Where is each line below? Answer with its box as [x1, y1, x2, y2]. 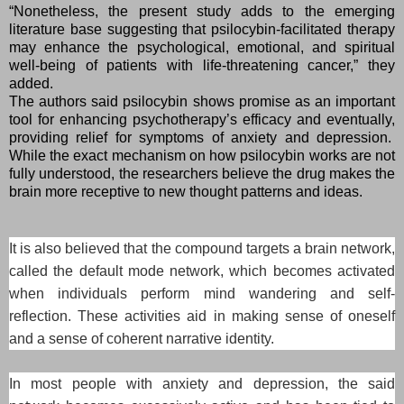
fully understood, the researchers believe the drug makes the [9, 165, 395, 181]
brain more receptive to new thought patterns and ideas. [9, 183, 363, 199]
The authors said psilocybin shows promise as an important [9, 93, 395, 109]
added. [9, 75, 53, 91]
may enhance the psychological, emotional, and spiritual [9, 39, 395, 55]
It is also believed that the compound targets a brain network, [9, 240, 395, 256]
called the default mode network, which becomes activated [9, 262, 395, 279]
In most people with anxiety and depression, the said [9, 375, 395, 391]
